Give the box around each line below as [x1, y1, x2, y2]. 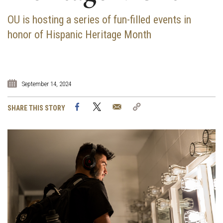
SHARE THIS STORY [7, 104, 65, 112]
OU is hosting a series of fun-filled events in [7, 13, 191, 26]
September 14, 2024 [22, 80, 71, 88]
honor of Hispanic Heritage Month [7, 28, 151, 41]
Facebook [86, 102, 117, 111]
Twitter [106, 102, 129, 111]
